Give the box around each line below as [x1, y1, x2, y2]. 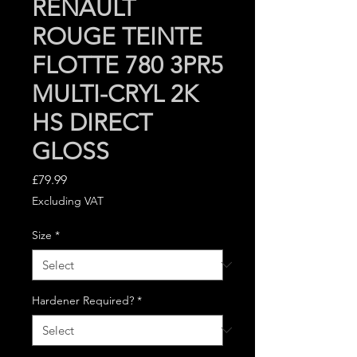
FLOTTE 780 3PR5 [32, 50, 223, 80]
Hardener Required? [32, 292, 134, 308]
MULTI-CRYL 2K [32, 79, 198, 108]
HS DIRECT [32, 108, 152, 137]
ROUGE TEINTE [32, 22, 202, 51]
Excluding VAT [32, 193, 104, 208]
